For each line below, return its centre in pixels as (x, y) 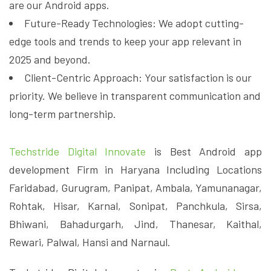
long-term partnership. (63, 114)
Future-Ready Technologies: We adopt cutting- (134, 23)
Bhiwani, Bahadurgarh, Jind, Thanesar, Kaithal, (135, 224)
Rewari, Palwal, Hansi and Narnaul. (90, 242)
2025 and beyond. (50, 60)
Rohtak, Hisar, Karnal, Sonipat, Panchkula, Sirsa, (135, 206)
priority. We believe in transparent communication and (135, 96)
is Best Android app (204, 152)
